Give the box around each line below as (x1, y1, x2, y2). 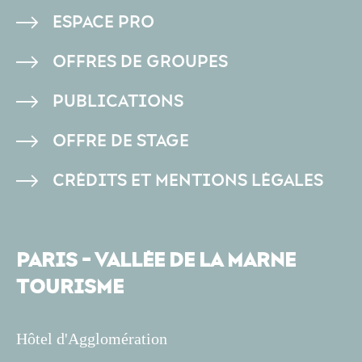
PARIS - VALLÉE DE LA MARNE (16, 247, 296, 274)
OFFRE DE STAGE (53, 131, 189, 151)
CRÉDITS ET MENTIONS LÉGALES (53, 170, 323, 191)
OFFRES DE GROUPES (53, 52, 228, 72)
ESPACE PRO (53, 12, 154, 32)
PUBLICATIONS (53, 91, 183, 112)
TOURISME (16, 274, 124, 301)
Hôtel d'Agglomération (16, 330, 167, 347)
